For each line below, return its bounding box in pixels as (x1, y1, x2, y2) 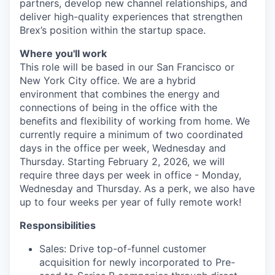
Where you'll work (20, 47, 107, 60)
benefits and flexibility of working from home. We (20, 115, 250, 127)
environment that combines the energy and (20, 88, 220, 100)
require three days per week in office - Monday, (20, 169, 241, 181)
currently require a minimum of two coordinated (20, 128, 243, 141)
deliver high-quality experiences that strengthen (20, 10, 242, 23)
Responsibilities (20, 219, 96, 231)
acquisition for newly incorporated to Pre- (39, 256, 235, 268)
